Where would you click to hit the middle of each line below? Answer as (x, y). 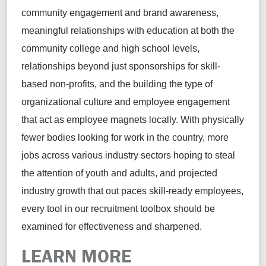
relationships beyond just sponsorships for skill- (121, 66)
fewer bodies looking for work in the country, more (125, 138)
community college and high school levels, (110, 49)
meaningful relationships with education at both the (128, 31)
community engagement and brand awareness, (120, 13)
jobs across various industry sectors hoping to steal (128, 156)
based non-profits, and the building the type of (117, 84)
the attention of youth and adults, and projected (119, 173)
